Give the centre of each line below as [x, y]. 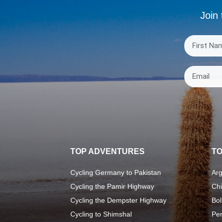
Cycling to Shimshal [101, 214]
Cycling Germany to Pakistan [116, 173]
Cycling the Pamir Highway [112, 187]
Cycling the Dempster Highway [118, 200]
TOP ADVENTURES [108, 152]
